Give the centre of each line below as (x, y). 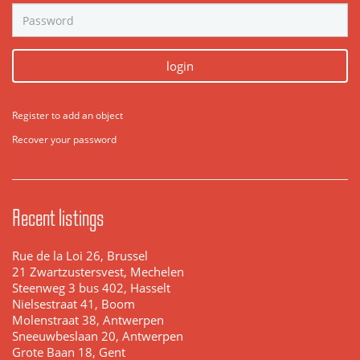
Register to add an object (67, 116)
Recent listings (58, 218)
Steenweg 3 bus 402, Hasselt (91, 288)
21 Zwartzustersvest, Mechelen (98, 272)
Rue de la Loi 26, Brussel (80, 256)
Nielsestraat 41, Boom (74, 305)
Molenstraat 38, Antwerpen (88, 321)
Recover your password (64, 140)
